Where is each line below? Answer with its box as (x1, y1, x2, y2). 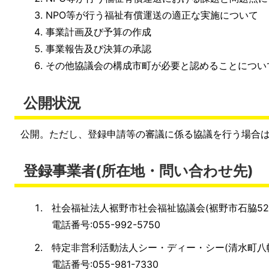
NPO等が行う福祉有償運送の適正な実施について (46, 9, 259, 22)
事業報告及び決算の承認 (46, 43, 152, 55)
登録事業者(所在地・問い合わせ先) (23, 162, 253, 180)
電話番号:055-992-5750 (52, 219, 161, 231)
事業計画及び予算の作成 (46, 26, 152, 38)
